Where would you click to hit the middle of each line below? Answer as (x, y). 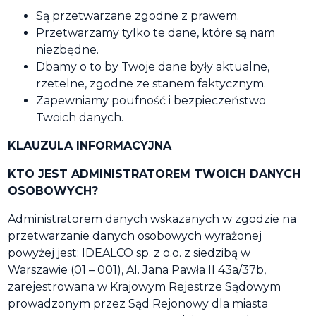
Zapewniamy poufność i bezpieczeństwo (151, 101)
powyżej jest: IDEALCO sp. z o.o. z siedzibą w (129, 253)
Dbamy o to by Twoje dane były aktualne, (153, 67)
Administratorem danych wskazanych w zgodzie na (152, 219)
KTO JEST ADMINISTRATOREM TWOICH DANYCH (154, 174)
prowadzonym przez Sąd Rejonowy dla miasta (138, 304)
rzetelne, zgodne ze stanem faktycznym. (151, 84)
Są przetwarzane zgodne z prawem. (138, 16)
